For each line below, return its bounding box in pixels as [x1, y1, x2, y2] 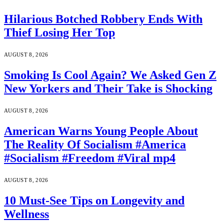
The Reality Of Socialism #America [4, 138, 186, 151]
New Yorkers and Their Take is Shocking [4, 82, 212, 95]
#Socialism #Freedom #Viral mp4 [4, 151, 175, 165]
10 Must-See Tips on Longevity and [4, 193, 184, 207]
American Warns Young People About [4, 124, 198, 138]
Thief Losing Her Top [4, 26, 115, 39]
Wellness [4, 207, 49, 220]
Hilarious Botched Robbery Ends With [4, 12, 202, 26]
